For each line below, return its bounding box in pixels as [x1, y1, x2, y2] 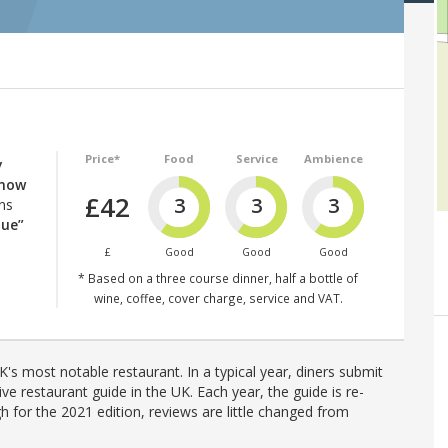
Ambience [304, 151, 364, 167]
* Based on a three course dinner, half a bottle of [78, 269, 358, 286]
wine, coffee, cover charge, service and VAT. [93, 289, 343, 306]
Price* [84, 151, 120, 167]
